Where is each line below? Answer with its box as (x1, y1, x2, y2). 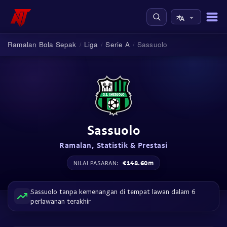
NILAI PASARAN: (73, 159, 121, 167)
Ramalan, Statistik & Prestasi (59, 140, 168, 149)
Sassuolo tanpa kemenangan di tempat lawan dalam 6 (30, 187, 196, 196)
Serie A (105, 40, 130, 49)
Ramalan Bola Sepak (8, 40, 77, 49)
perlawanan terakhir (30, 197, 91, 205)
